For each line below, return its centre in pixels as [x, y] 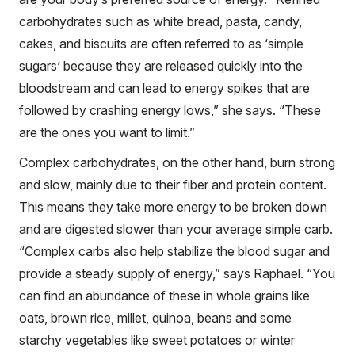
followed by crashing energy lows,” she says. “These [170, 110]
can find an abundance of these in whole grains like [164, 295]
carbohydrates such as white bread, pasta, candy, [160, 21]
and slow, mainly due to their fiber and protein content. [173, 184]
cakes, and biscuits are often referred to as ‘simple [161, 43]
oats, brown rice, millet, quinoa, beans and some [155, 317]
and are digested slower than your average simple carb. [176, 229]
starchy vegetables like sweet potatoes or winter [157, 340]
